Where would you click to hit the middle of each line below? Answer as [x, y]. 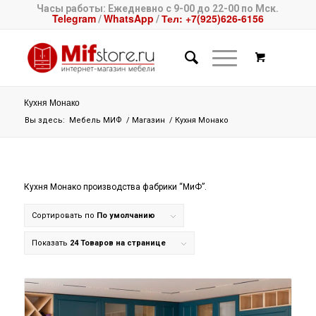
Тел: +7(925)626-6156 [212, 18]
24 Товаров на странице [117, 243]
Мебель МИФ [95, 120]
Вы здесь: [44, 120]
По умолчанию [126, 216]
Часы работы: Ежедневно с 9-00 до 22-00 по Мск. [158, 8]
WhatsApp [128, 18]
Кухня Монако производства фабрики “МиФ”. [115, 187]
